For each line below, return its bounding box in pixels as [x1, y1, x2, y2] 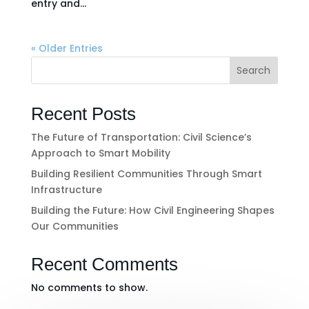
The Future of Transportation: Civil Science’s [30, 130, 252, 144]
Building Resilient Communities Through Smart [30, 166, 262, 181]
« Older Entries [30, 41, 103, 55]
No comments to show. [30, 280, 148, 295]
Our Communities [30, 219, 119, 233]
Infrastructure [30, 182, 102, 197]
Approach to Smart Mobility [30, 146, 170, 160]
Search [237, 63, 271, 78]
